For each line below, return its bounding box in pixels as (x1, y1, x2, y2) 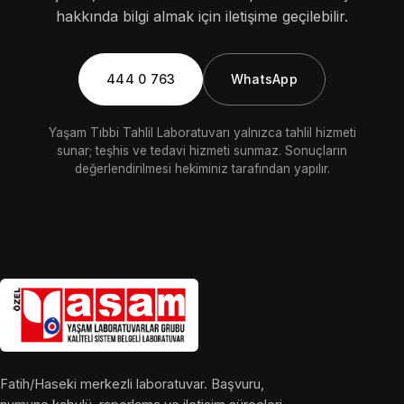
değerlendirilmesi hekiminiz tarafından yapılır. (74, 161, 330, 176)
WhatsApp (230, 70, 298, 87)
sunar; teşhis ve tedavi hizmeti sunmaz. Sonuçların (57, 142, 347, 158)
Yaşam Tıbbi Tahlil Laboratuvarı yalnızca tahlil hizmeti (48, 124, 356, 140)
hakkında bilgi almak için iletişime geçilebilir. (56, 7, 348, 26)
